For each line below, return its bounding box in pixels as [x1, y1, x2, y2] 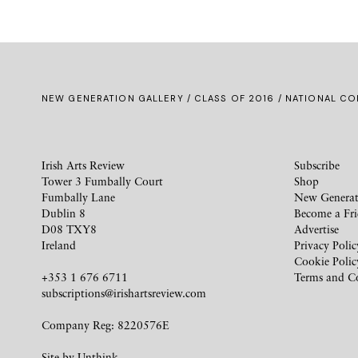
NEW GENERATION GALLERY [42, 92, 184, 104]
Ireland [42, 237, 76, 252]
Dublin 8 [42, 205, 86, 220]
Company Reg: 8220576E [42, 317, 169, 332]
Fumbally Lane [42, 189, 115, 204]
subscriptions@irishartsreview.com [42, 285, 206, 300]
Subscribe [294, 157, 340, 172]
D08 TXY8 [42, 221, 97, 236]
